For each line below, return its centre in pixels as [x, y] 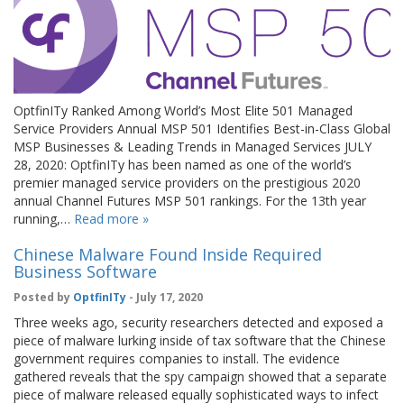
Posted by [43, 298]
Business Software [85, 272]
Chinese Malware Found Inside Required [168, 255]
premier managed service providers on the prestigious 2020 [187, 183]
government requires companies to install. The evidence [177, 359]
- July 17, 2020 [165, 298]
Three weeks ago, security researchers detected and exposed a [198, 323]
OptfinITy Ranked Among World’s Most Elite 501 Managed [183, 111]
